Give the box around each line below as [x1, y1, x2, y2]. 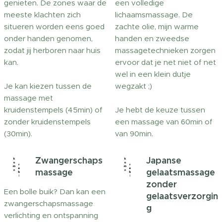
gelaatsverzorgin [146, 190, 218, 202]
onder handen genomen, [4, 34, 93, 43]
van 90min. [115, 129, 155, 138]
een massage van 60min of [115, 117, 213, 126]
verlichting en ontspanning [4, 211, 98, 220]
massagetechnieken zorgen [115, 46, 216, 55]
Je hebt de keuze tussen [115, 105, 205, 114]
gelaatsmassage [146, 166, 215, 178]
